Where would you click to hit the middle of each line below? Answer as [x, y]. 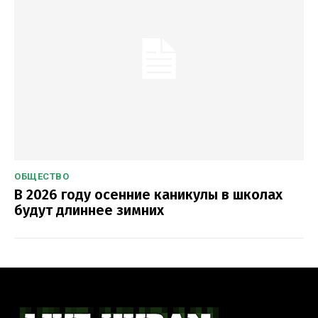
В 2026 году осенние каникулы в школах [148, 194]
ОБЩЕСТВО [42, 176]
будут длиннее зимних [89, 210]
